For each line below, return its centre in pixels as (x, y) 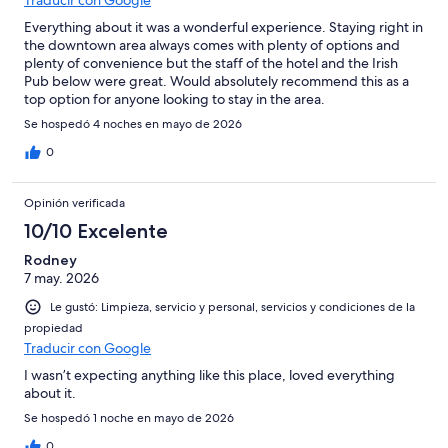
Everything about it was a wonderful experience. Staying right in (223, 27)
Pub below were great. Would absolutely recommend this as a (216, 81)
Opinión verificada (74, 203)
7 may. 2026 (61, 278)
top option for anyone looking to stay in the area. (174, 99)
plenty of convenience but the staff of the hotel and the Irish (211, 63)
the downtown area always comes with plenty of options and (212, 45)
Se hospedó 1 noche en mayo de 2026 (129, 418)
